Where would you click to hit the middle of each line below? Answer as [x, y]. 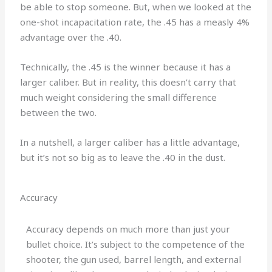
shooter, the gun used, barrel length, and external [134, 259]
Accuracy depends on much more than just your [128, 229]
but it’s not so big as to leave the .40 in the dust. [123, 157]
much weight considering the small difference [119, 97]
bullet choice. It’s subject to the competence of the [136, 244]
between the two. [59, 112]
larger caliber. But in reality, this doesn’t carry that [128, 82]
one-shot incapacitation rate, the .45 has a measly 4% [135, 22]
